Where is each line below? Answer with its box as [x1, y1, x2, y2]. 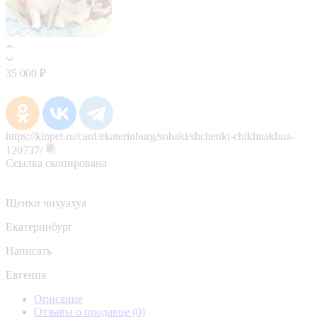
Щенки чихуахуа [6, 196, 86, 209]
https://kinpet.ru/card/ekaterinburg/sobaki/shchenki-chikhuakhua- [6, 129, 294, 142]
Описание [34, 292, 83, 305]
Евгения [6, 268, 46, 281]
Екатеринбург [6, 220, 73, 233]
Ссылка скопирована [6, 156, 107, 169]
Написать [6, 244, 52, 257]
